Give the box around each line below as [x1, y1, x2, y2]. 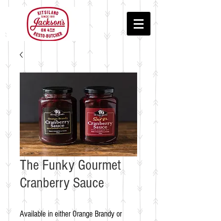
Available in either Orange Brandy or [20, 209, 122, 219]
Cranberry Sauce [20, 175, 104, 191]
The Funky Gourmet [20, 157, 121, 174]
